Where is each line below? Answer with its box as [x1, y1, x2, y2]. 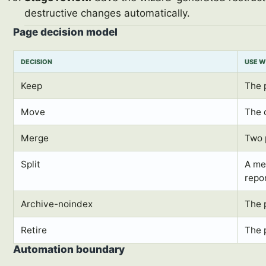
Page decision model [13, 26, 118, 39]
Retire [21, 224, 47, 236]
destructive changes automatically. [24, 7, 191, 20]
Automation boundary [13, 243, 125, 256]
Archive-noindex [21, 198, 93, 210]
